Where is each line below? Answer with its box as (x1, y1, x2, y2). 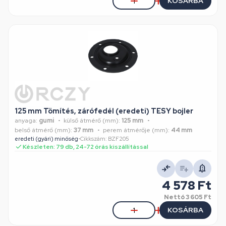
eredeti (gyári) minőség (15, 135, 78, 142)
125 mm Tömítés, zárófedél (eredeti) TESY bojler (15, 106, 193, 116)
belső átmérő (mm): (15, 126, 72, 134)
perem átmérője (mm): (103, 126, 169, 134)
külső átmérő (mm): (64, 117, 120, 125)
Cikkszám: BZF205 (80, 135, 129, 142)
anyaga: (15, 117, 37, 125)
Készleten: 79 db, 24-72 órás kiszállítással (23, 143, 148, 151)
